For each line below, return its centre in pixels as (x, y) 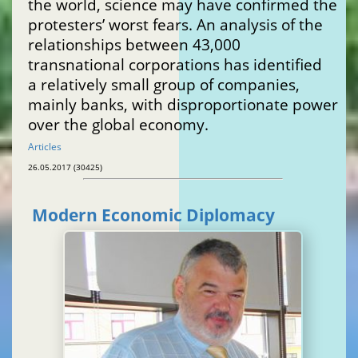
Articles (45, 147)
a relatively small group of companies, (164, 85)
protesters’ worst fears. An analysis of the (175, 25)
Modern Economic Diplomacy (153, 215)
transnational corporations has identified (175, 65)
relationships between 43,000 (134, 45)
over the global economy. (118, 125)
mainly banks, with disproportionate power (183, 105)
